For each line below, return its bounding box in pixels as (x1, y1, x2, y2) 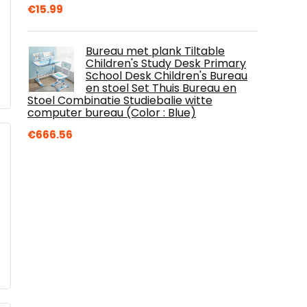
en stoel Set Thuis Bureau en (86, 79, 236, 96)
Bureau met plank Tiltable (86, 42, 225, 59)
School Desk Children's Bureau (86, 67, 247, 84)
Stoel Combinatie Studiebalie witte (27, 92, 212, 108)
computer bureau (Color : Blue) (27, 104, 196, 121)
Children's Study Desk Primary (86, 55, 246, 71)
